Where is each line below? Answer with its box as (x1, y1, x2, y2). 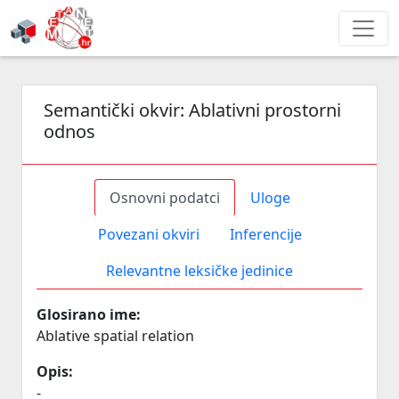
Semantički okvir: (44, 98, 189, 122)
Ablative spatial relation (37, 326, 194, 346)
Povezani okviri (97, 224, 199, 244)
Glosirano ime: (37, 305, 141, 324)
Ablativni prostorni (189, 98, 341, 122)
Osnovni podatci (109, 188, 220, 208)
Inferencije (229, 224, 302, 244)
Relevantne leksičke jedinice (106, 261, 293, 281)
